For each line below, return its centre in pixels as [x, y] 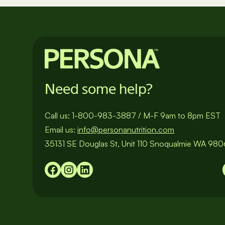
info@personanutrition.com [126, 130]
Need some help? [99, 89]
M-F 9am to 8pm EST [182, 116]
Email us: [61, 130]
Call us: [58, 116]
